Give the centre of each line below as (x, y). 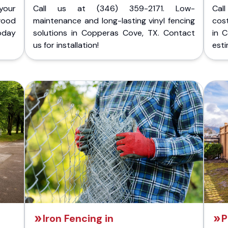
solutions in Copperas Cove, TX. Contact (114, 33)
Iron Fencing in (78, 218)
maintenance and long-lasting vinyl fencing (114, 21)
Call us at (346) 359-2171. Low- (114, 8)
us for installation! (66, 45)
